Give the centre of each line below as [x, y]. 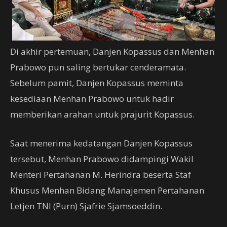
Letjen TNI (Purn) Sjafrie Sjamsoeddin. [86, 206]
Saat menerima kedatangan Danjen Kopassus [101, 143]
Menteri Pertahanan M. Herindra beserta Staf [101, 175]
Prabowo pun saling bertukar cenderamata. [98, 67]
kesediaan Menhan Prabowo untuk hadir [92, 99]
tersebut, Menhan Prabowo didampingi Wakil [102, 159]
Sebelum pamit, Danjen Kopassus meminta [97, 83]
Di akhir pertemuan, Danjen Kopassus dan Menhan [112, 52]
